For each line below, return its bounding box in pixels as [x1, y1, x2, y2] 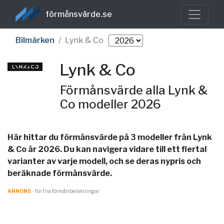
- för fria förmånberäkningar [31, 188, 99, 194]
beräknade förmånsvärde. [7, 168, 112, 178]
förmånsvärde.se [45, 9, 112, 19]
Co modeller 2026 [59, 97, 161, 111]
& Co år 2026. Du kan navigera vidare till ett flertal [7, 144, 206, 154]
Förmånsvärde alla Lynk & [59, 83, 207, 97]
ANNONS [7, 188, 31, 194]
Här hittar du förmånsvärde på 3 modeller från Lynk [7, 132, 212, 142]
